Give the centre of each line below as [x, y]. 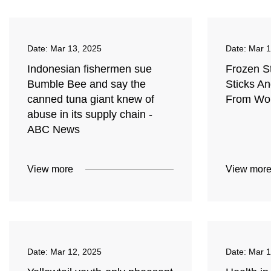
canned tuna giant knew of [91, 100]
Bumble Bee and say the [87, 84]
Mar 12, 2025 [76, 252]
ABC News [54, 130]
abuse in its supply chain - [90, 115]
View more [50, 169]
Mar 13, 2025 [76, 49]
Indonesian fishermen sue [90, 69]
